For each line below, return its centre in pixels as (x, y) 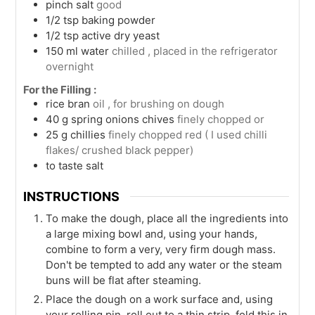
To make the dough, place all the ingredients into (167, 219)
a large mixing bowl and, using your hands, (152, 234)
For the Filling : (60, 89)
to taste (65, 165)
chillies (88, 134)
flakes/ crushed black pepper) (120, 150)
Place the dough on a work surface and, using (160, 300)
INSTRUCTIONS (72, 197)
